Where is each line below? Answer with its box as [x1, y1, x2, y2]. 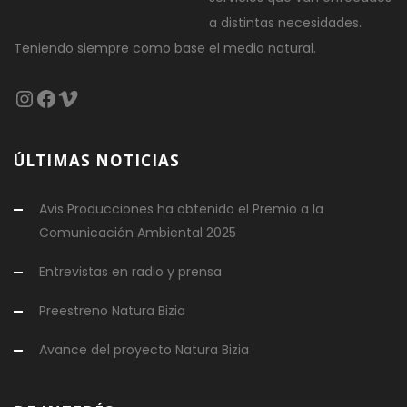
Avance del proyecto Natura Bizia [39, 340, 249, 359]
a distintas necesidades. [209, 13, 362, 32]
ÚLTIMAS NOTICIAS [14, 149, 180, 171]
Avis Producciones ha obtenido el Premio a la [39, 199, 323, 218]
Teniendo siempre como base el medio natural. [14, 38, 316, 57]
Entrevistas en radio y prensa [39, 262, 222, 281]
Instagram [13, 82, 127, 113]
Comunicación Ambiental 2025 [39, 223, 236, 242]
